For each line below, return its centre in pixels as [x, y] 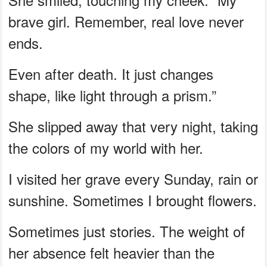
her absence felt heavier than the [112, 252]
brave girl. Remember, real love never [126, 21]
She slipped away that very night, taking [133, 126]
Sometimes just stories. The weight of [127, 231]
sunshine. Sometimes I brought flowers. [133, 200]
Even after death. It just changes [111, 73]
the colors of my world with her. [106, 147]
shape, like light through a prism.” [113, 95]
